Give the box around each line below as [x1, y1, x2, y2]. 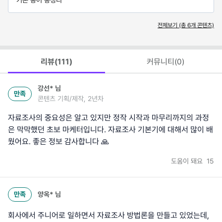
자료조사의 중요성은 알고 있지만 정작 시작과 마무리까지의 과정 [8, 113, 209, 123]
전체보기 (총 [158, 21, 187, 29]
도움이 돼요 [171, 157, 205, 166]
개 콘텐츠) [191, 21, 214, 29]
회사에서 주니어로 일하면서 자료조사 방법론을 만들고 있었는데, [8, 211, 209, 221]
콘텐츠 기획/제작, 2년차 [38, 95, 104, 103]
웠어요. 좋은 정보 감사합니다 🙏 [8, 137, 109, 147]
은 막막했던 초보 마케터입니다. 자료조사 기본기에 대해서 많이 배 [8, 125, 213, 135]
